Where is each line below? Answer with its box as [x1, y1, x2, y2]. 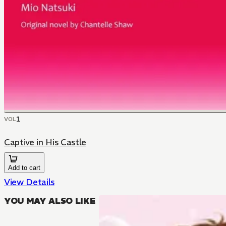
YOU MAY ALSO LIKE [4, 195, 95, 206]
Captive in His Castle [4, 137, 86, 148]
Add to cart [8, 164, 40, 172]
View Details [4, 177, 54, 188]
